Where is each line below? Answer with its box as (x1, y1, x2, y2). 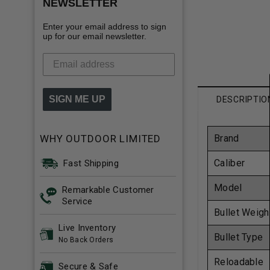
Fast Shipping (63, 157, 119, 169)
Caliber (214, 157, 245, 169)
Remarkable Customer (62, 184, 154, 195)
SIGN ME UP (49, 93, 105, 104)
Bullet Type (214, 231, 263, 243)
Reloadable (214, 256, 263, 268)
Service (62, 195, 93, 207)
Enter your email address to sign (43, 21, 166, 31)
